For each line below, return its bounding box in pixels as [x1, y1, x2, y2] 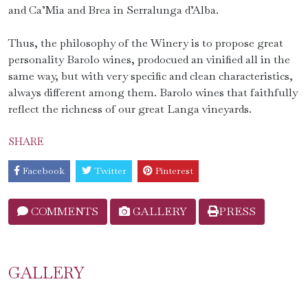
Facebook [23, 164, 65, 177]
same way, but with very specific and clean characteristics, [8, 69, 293, 83]
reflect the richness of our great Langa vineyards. [8, 102, 252, 116]
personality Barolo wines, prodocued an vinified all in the [8, 52, 290, 67]
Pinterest [155, 164, 193, 177]
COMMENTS [28, 203, 98, 219]
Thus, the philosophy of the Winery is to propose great [8, 36, 283, 50]
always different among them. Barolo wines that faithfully [8, 85, 298, 100]
